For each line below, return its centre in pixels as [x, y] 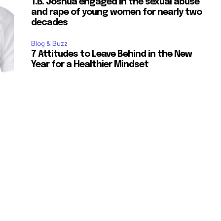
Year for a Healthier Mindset [90, 64]
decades [50, 22]
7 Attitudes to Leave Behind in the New [112, 54]
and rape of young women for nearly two [117, 12]
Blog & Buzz [50, 43]
